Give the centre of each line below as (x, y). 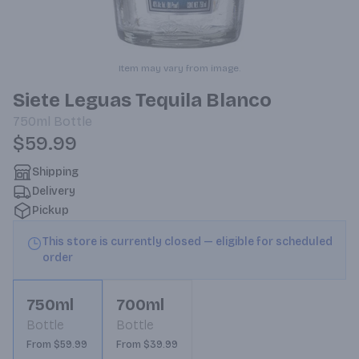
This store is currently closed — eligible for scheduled (188, 242)
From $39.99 (147, 345)
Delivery (54, 191)
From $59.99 (57, 345)
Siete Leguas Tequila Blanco (142, 100)
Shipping (55, 172)
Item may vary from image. (179, 68)
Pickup (50, 210)
